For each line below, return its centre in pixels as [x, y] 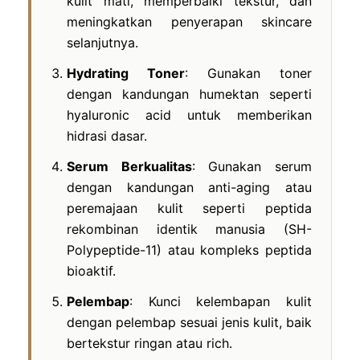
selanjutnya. [102, 42]
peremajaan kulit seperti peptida [189, 208]
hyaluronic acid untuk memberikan [189, 115]
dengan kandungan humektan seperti [189, 94]
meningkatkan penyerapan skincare [189, 21]
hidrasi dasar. [107, 135]
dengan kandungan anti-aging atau [189, 187]
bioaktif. [91, 270]
